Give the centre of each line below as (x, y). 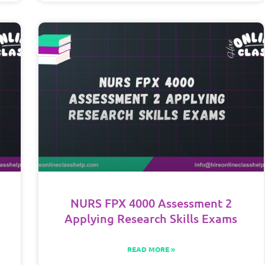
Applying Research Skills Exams (151, 218)
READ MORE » (151, 249)
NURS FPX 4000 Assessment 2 (151, 203)
